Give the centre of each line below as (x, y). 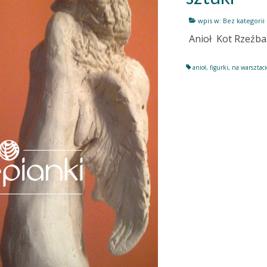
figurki (219, 67)
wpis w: (210, 20)
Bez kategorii (244, 20)
